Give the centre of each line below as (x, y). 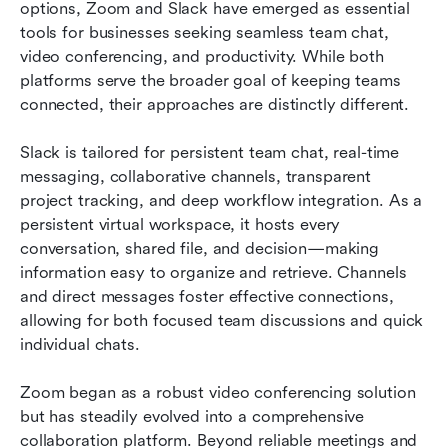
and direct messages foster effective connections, (207, 296)
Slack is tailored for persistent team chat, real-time (210, 152)
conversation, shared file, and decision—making (200, 248)
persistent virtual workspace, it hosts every (180, 224)
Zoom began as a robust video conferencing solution (218, 392)
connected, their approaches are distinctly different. (215, 104)
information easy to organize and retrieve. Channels (213, 272)
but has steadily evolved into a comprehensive (192, 416)
